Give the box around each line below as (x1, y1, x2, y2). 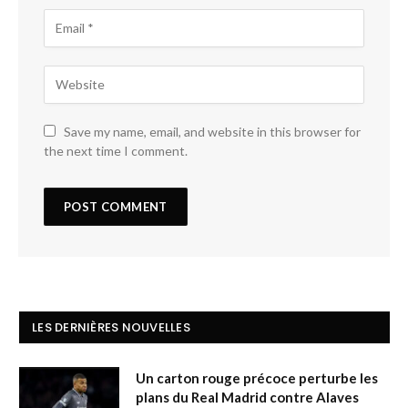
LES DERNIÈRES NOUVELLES (32, 318, 190, 336)
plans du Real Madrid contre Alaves (136, 388, 359, 405)
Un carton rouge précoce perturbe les (136, 369, 378, 386)
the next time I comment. (44, 142, 188, 158)
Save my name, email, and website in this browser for (64, 123, 361, 139)
